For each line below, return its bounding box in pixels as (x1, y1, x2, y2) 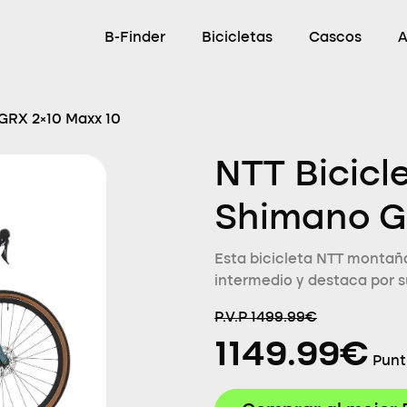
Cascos (309, 31, 362, 45)
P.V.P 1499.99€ (214, 311, 317, 325)
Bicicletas (202, 31, 273, 45)
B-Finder (104, 31, 165, 45)
